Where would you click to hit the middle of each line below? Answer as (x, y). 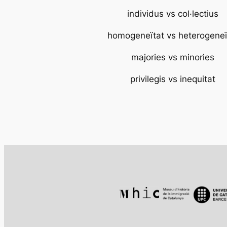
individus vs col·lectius (173, 14)
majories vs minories (173, 57)
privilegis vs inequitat (173, 79)
